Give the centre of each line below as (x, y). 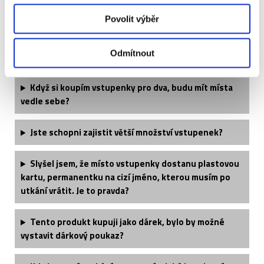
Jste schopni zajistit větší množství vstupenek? (126, 133)
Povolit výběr (132, 19)
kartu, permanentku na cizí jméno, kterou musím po (126, 177)
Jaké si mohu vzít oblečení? (85, 57)
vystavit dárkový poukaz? (72, 236)
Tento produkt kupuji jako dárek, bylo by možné (127, 222)
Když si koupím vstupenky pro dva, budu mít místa (131, 88)
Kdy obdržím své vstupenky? (88, 25)
